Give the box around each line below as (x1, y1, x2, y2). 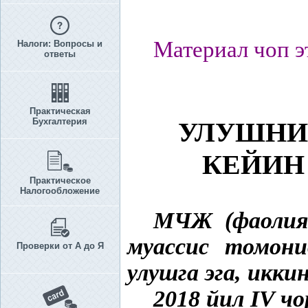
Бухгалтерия (32, 116, 87, 126)
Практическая (29, 106, 91, 116)
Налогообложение (20, 186, 100, 196)
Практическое (29, 175, 91, 186)
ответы (44, 49, 76, 59)
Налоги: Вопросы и (17, 38, 102, 49)
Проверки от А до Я (16, 241, 104, 251)
